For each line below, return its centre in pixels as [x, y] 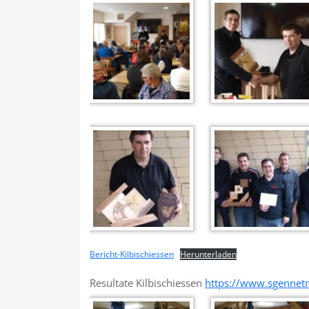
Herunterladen [208, 255]
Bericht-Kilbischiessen [132, 255]
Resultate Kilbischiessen [147, 283]
